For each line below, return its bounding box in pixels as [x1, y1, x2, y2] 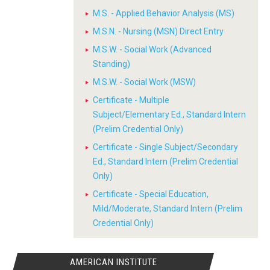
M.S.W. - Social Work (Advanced [93, 45, 212, 54]
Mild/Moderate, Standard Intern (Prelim [93, 204, 242, 213]
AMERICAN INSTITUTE [69, 257, 157, 268]
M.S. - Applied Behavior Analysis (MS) [93, 8, 234, 18]
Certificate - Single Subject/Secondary [93, 142, 238, 152]
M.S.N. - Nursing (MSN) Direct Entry [93, 27, 224, 36]
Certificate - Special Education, [93, 189, 209, 199]
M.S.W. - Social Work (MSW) [93, 77, 196, 87]
